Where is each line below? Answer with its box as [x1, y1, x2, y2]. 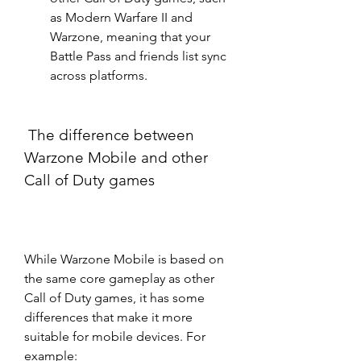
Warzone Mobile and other [24, 148, 208, 167]
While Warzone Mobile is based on [24, 251, 224, 267]
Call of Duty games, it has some [24, 290, 205, 305]
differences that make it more [24, 309, 193, 325]
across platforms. [50, 68, 147, 83]
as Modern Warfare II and [50, 10, 193, 25]
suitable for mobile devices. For [24, 329, 205, 344]
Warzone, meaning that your [50, 29, 210, 44]
